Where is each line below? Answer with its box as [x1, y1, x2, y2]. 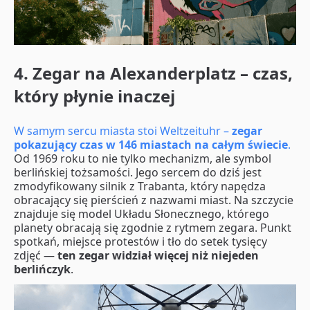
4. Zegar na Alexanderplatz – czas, [14, 61, 293, 84]
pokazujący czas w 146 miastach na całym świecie [14, 136, 288, 152]
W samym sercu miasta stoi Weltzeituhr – [14, 122, 232, 138]
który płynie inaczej [14, 84, 175, 107]
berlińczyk [14, 261, 71, 277]
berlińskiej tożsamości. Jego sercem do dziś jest [14, 164, 262, 180]
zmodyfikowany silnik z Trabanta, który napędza [14, 178, 266, 194]
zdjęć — [14, 247, 57, 263]
